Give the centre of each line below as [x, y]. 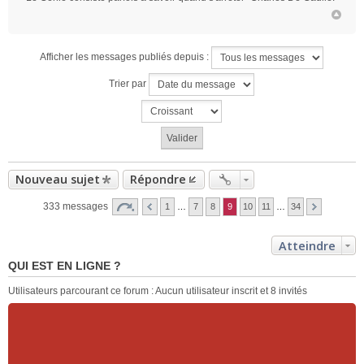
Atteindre [307, 246]
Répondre [158, 179]
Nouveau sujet [58, 179]
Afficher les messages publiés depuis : [125, 57]
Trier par [128, 84]
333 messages [76, 206]
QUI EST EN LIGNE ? [65, 266]
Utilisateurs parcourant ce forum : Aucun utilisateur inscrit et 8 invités [158, 291]
